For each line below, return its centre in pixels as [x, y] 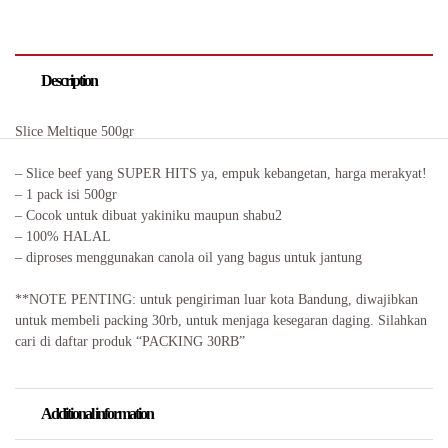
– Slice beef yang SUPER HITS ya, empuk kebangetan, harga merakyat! [221, 174]
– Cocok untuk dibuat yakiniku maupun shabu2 [148, 216]
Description [69, 81]
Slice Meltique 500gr [74, 132]
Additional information [97, 414]
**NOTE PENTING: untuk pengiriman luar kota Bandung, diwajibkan [216, 300]
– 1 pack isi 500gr [66, 195]
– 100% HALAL [63, 237]
